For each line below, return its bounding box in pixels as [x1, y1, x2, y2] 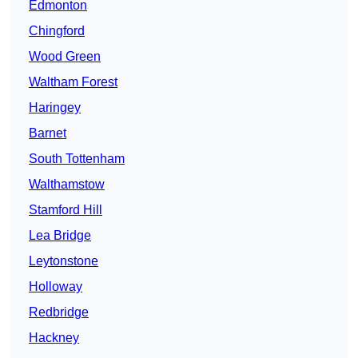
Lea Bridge [29, 229, 91, 243]
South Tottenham [29, 152, 125, 166]
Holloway [29, 280, 82, 294]
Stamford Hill [29, 203, 102, 217]
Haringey [29, 101, 81, 115]
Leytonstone [29, 254, 98, 268]
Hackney [29, 331, 79, 345]
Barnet [29, 126, 66, 141]
